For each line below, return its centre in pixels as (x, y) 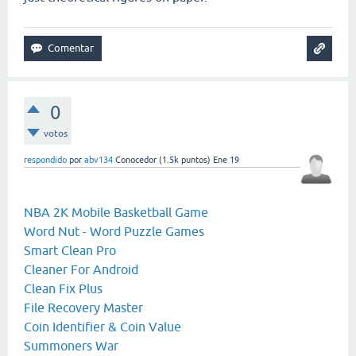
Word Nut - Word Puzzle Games (114, 232)
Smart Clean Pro (70, 251)
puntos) (195, 160)
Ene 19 (226, 160)
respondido (45, 160)
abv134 (99, 160)
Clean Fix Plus (63, 289)
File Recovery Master (83, 308)
